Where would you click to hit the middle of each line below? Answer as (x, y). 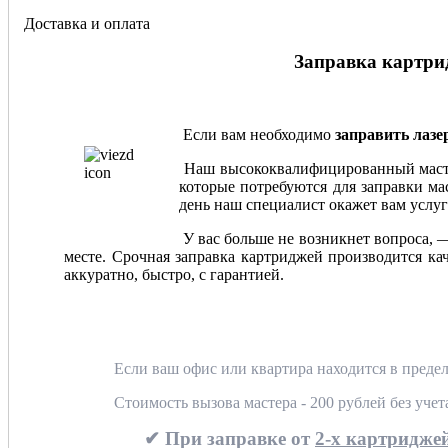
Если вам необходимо (257, 134)
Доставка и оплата (87, 23)
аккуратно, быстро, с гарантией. (174, 274)
